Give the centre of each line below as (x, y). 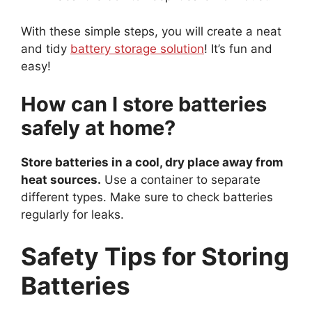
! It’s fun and (238, 48)
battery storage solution (137, 48)
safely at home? (98, 128)
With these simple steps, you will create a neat (151, 31)
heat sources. (61, 180)
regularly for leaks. (72, 215)
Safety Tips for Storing (155, 256)
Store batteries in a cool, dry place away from (152, 163)
